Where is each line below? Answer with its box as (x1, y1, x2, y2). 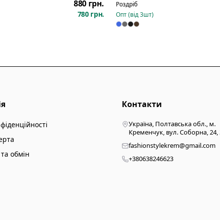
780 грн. (77, 9, 104, 19)
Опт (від (116, 10, 140, 19)
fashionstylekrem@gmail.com (129, 141, 216, 150)
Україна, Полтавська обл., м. (129, 119, 216, 128)
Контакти (122, 99, 162, 110)
